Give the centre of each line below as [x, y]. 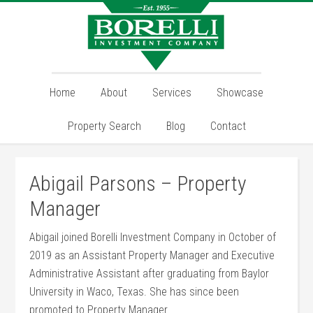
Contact [228, 126]
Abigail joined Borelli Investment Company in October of [153, 237]
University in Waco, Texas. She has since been [134, 292]
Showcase [240, 93]
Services [172, 93]
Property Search [104, 126]
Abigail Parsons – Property [138, 183]
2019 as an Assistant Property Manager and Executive [152, 255]
